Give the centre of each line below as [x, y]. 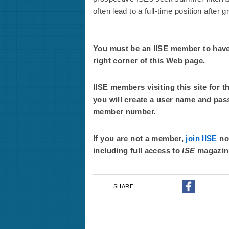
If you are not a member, [140, 138]
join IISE [201, 138]
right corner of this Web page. [149, 61]
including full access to [138, 151]
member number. [125, 112]
